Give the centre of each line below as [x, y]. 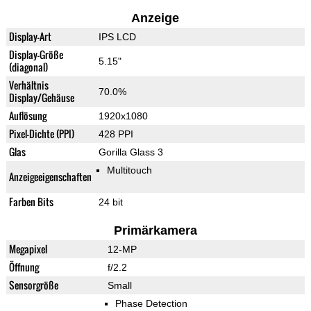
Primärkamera [155, 231]
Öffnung [24, 267]
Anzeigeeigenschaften [50, 177]
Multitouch [129, 170]
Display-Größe [36, 55]
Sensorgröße [33, 285]
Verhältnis [28, 85]
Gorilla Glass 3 [131, 152]
